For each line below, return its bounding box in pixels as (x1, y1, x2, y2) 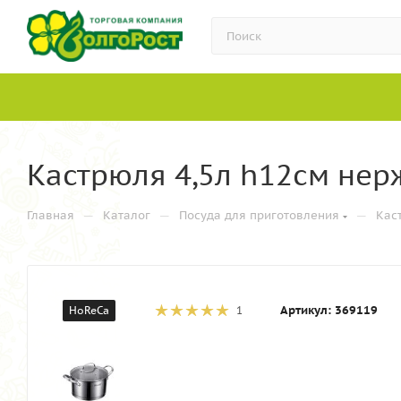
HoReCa (69, 303, 109, 317)
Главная (27, 208, 74, 223)
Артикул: (280, 303, 331, 318)
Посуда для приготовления (179, 208, 339, 223)
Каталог (103, 208, 150, 223)
